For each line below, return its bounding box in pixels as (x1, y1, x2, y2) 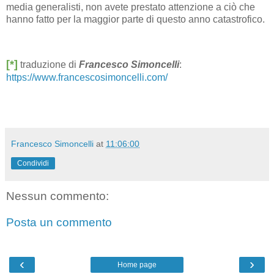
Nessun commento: (6, 189, 109, 202)
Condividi (17, 158, 49, 168)
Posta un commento (6, 216, 112, 229)
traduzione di (18, 59, 79, 70)
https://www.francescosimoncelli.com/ (6, 72, 168, 83)
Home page (117, 260, 157, 269)
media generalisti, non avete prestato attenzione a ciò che (6, 2, 255, 13)
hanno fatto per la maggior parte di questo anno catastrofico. (6, 14, 267, 25)
